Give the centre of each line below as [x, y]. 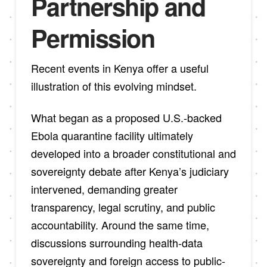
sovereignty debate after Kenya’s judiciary [130, 171]
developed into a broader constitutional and [133, 153]
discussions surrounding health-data [117, 243]
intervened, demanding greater [104, 189]
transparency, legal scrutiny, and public [123, 207]
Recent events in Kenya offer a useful [119, 68]
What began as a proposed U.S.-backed [126, 118]
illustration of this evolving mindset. [114, 86]
